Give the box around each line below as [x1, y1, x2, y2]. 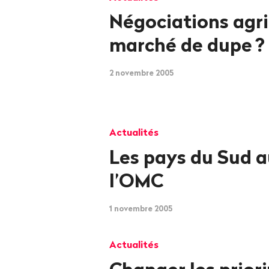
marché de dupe [109, 32, 252, 57]
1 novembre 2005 [109, 204, 172, 214]
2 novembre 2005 [109, 68, 174, 78]
